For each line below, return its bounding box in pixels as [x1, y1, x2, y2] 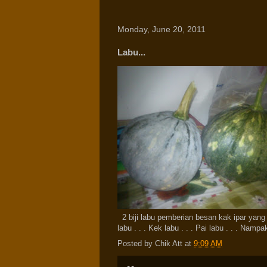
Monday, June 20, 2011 [117, 24, 206, 34]
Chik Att [155, 238, 182, 248]
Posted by [117, 238, 155, 248]
